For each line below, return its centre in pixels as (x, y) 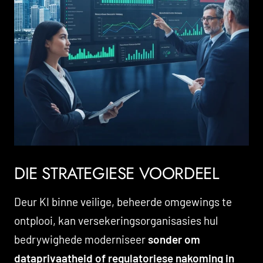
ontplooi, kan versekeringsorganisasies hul (116, 220)
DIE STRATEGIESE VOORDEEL (117, 173)
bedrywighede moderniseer (81, 239)
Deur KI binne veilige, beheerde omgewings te (123, 201)
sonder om (174, 239)
